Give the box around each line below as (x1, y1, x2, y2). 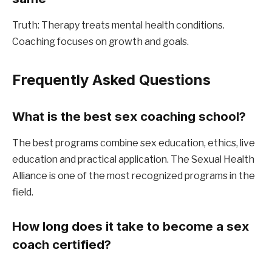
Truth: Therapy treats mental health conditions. (12, 19, 225, 32)
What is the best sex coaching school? (12, 109, 246, 124)
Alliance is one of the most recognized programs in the (12, 170, 255, 182)
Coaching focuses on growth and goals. (12, 36, 189, 48)
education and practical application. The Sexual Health (12, 154, 254, 166)
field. (12, 186, 33, 199)
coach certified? (12, 237, 111, 253)
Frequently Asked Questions (12, 71, 211, 89)
